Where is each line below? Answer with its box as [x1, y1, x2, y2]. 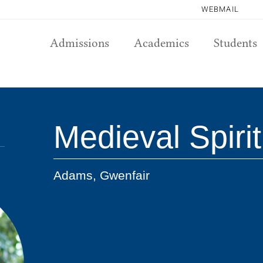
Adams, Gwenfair [53, 168, 150, 182]
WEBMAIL [201, 5, 240, 14]
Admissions [49, 36, 109, 50]
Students [213, 36, 257, 50]
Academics [133, 36, 189, 50]
